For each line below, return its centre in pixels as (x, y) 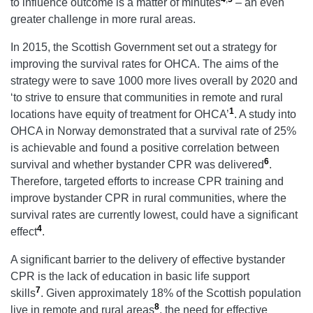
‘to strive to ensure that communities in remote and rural (147, 98)
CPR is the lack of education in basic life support (130, 277)
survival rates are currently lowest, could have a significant (154, 215)
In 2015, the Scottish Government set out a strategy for (144, 48)
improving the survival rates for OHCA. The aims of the (145, 64)
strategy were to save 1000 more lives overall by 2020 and (154, 81)
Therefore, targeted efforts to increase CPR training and (147, 182)
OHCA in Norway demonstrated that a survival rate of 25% (153, 131)
